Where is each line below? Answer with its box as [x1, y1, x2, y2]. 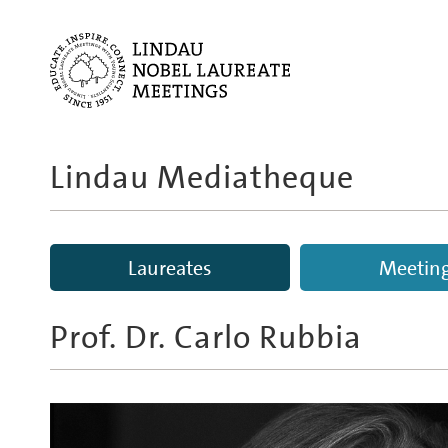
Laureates [127, 254, 212, 281]
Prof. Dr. [50, 315, 166, 358]
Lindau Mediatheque [50, 156, 354, 199]
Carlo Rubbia [174, 315, 362, 358]
